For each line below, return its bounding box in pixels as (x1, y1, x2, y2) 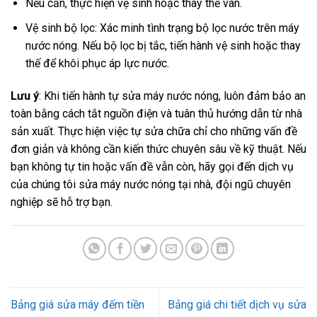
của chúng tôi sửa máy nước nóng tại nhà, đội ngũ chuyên (11, 177, 291, 191)
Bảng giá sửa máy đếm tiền (11, 297, 144, 311)
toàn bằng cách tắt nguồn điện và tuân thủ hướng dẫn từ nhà (11, 106, 302, 120)
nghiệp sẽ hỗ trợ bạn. (11, 195, 113, 209)
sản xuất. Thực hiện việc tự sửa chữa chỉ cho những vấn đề (11, 124, 297, 138)
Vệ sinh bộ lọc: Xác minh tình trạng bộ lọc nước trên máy (25, 21, 299, 35)
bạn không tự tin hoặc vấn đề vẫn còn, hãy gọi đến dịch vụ (11, 159, 294, 173)
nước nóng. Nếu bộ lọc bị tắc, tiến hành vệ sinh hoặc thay (25, 38, 301, 52)
